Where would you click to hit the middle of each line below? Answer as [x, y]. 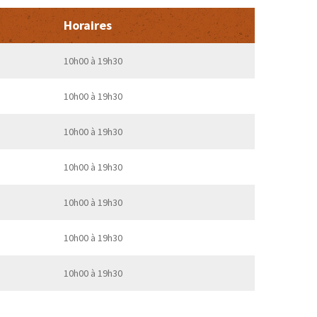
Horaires [87, 25]
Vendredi [288, 202]
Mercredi [288, 132]
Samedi [284, 238]
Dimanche [289, 273]
